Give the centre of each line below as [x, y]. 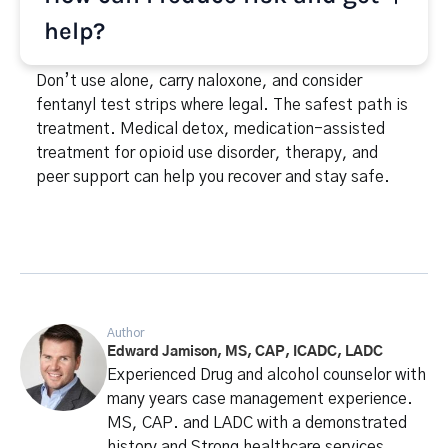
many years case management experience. [260, 398]
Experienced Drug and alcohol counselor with [267, 374]
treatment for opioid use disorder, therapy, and [207, 152]
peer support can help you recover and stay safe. [213, 176]
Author [126, 332]
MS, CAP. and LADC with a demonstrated [257, 422]
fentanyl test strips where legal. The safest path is [222, 104]
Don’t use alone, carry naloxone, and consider [199, 80]
